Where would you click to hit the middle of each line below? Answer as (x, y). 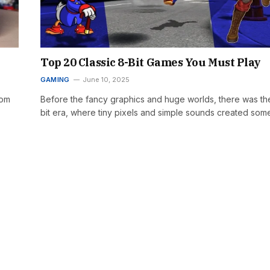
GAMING (55, 79)
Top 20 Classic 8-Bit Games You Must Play (151, 62)
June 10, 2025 (106, 79)
